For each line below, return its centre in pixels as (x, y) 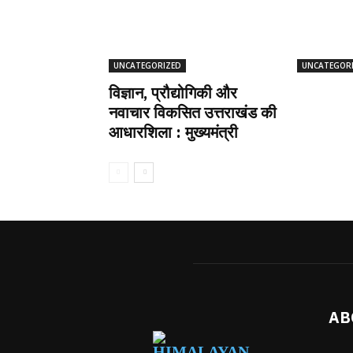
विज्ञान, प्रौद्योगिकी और (173, 92)
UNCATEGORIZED (147, 65)
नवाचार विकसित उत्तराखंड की (193, 112)
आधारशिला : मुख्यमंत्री (173, 132)
